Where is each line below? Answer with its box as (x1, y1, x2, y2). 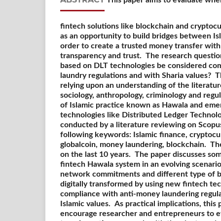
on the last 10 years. (60, 150, 133, 158)
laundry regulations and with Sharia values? (60, 71, 213, 79)
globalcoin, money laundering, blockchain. (60, 140, 208, 148)
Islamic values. (60, 199, 112, 208)
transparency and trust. (60, 51, 144, 60)
